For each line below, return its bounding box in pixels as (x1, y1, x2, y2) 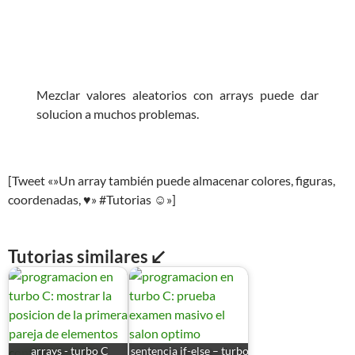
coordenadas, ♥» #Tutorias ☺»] (8, 192, 176, 208)
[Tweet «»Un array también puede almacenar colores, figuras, (8, 173, 335, 189)
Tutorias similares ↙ (8, 246, 165, 268)
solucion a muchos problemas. (36, 106, 199, 122)
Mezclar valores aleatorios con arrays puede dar (36, 87, 319, 103)
